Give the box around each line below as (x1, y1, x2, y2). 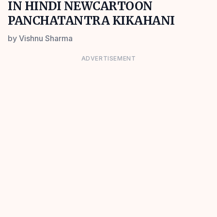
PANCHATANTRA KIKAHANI (8, 13, 175, 28)
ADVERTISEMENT (81, 55, 136, 62)
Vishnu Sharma (19, 33, 73, 43)
